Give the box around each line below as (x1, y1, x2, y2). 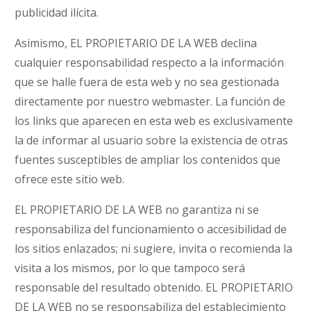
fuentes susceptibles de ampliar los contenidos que (15, 152, 281, 167)
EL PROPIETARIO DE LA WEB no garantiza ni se (15, 202, 260, 217)
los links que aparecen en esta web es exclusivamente (15, 113, 294, 128)
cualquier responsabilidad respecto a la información (15, 55, 285, 70)
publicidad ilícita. (15, 5, 99, 20)
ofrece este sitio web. (15, 171, 125, 187)
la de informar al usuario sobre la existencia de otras (15, 133, 289, 148)
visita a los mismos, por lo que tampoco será (15, 260, 246, 276)
